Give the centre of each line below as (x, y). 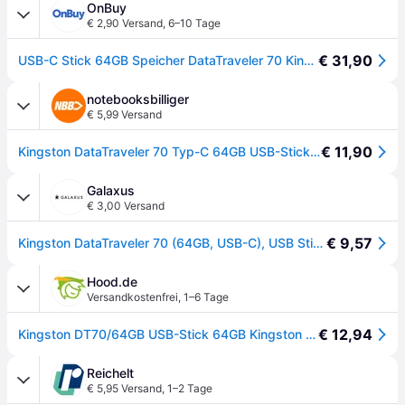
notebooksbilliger (138, 99)
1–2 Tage (190, 388)
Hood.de (112, 282)
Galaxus (111, 190)
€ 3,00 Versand (126, 206)
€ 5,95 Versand (124, 388)
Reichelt (110, 373)
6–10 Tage (194, 23)
